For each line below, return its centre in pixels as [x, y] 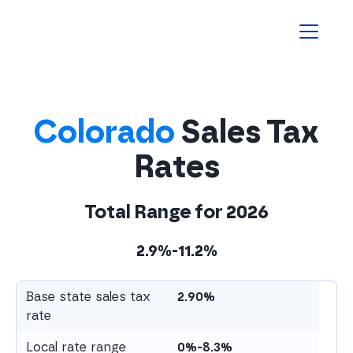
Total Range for [155, 212]
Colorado [104, 132]
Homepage [64, 40]
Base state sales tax [88, 297]
